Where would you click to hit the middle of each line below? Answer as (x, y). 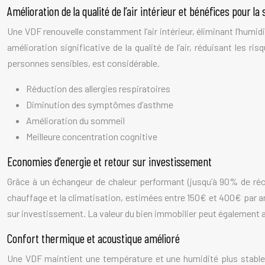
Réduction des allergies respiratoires (98, 88)
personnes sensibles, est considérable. (83, 63)
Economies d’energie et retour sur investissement (109, 161)
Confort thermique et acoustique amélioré (93, 238)
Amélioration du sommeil (75, 120)
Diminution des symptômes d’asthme (100, 104)
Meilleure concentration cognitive (92, 136)
